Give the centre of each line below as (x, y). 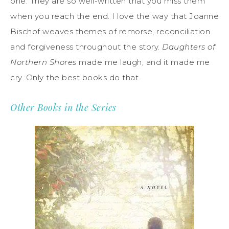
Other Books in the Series (63, 108)
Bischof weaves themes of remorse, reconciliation (110, 32)
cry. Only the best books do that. (75, 78)
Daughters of (190, 47)
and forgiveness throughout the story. (86, 47)
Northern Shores (43, 62)
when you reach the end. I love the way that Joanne (114, 16)
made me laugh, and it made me (143, 62)
